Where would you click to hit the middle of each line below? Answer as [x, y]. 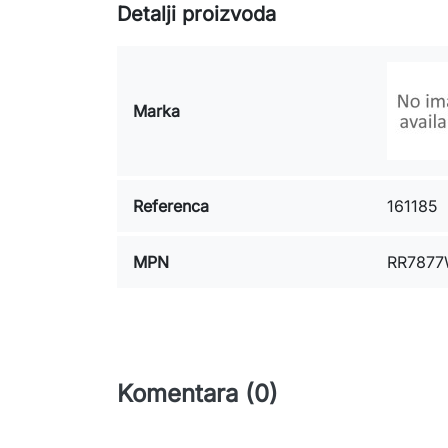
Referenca [171, 206]
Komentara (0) [197, 393]
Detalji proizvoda [196, 14]
